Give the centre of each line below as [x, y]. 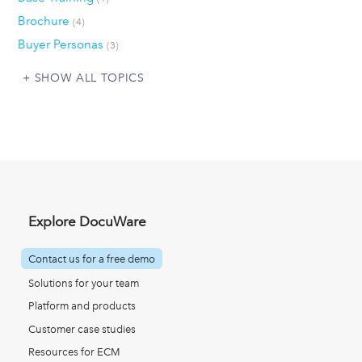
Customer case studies [82, 329]
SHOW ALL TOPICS [89, 78]
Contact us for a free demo [92, 259]
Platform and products [82, 306]
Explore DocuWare [87, 221]
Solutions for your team [84, 283]
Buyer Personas [62, 45]
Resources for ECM [74, 352]
